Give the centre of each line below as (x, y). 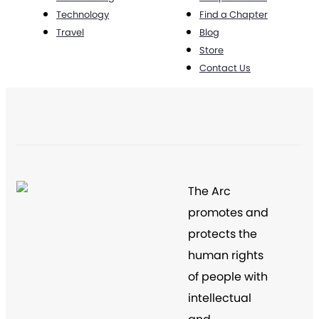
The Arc (209, 192)
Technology (83, 15)
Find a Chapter (234, 15)
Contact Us (225, 68)
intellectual (220, 298)
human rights (226, 256)
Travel (70, 33)
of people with (228, 277)
